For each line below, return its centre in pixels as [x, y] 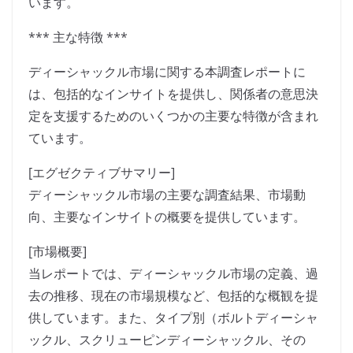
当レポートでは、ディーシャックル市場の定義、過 [173, 274]
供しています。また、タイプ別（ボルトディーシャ [173, 318]
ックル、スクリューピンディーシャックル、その [167, 340]
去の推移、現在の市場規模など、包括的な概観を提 [173, 296]
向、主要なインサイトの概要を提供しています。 [167, 217]
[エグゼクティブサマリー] [102, 173]
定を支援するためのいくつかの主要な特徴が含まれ [173, 116]
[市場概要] [58, 252]
